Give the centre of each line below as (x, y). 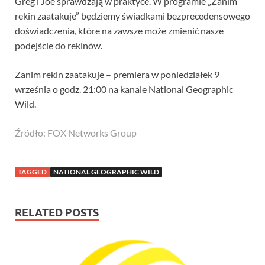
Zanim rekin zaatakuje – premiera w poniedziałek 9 (117, 75)
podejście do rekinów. (59, 46)
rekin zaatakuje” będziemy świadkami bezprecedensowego (132, 16)
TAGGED (32, 172)
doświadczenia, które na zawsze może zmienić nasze (119, 31)
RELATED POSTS (57, 213)
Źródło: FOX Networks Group (76, 133)
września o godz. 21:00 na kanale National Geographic (124, 89)
